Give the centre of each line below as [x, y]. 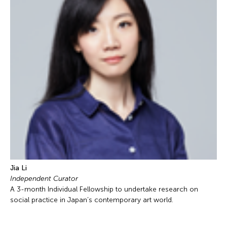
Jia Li [18, 168]
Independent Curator [44, 178]
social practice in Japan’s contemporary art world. [92, 200]
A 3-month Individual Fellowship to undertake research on [104, 189]
